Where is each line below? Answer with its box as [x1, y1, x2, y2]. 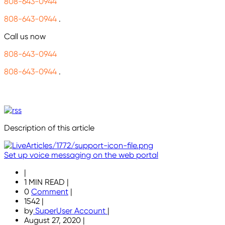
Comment [31, 187, 68, 197]
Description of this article [4, 123, 94, 133]
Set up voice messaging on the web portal [4, 150, 158, 160]
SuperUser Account [33, 206, 107, 216]
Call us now [4, 32, 46, 41]
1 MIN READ [24, 177, 67, 187]
